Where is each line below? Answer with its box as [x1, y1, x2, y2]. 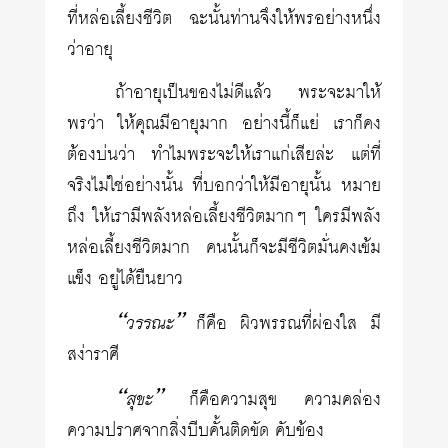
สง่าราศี [67, 339, 120, 371]
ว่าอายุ [67, 34, 114, 66]
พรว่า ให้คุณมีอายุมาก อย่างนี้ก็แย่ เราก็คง [67, 108, 381, 140]
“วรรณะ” [115, 307, 184, 336]
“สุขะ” [115, 383, 163, 412]
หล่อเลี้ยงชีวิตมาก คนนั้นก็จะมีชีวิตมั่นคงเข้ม [67, 232, 381, 264]
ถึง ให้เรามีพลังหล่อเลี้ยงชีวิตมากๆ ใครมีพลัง [67, 201, 381, 233]
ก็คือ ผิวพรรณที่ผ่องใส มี [183, 308, 381, 340]
